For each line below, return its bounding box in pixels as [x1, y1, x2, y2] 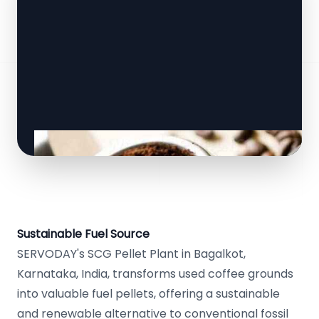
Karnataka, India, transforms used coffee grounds [17, 266, 293, 282]
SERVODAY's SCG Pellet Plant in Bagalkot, [17, 246, 246, 262]
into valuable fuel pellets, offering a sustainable [17, 286, 280, 302]
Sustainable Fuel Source [17, 226, 150, 242]
